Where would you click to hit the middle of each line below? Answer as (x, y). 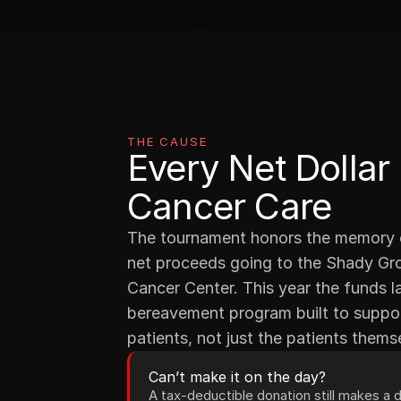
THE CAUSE (167, 141)
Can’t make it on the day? (237, 377)
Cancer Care (230, 206)
